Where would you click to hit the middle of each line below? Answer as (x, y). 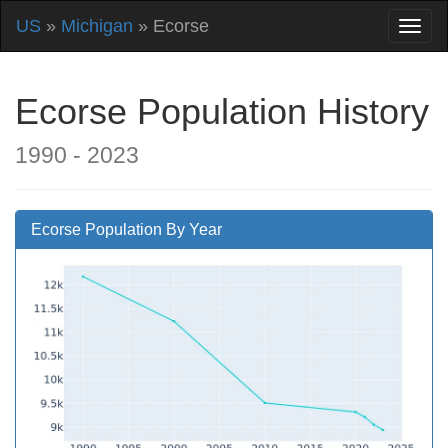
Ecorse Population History (222, 111)
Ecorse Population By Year (126, 229)
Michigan (97, 26)
